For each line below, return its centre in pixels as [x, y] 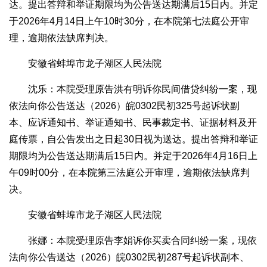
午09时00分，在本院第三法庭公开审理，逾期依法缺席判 [129, 173]
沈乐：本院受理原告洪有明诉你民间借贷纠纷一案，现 [142, 89]
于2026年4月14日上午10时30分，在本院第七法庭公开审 [129, 21]
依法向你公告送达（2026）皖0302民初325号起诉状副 [124, 106]
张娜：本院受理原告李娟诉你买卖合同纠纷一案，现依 [142, 241]
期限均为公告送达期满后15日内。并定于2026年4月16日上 [133, 156]
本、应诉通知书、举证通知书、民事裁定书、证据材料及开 [133, 123]
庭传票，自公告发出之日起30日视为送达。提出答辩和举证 [133, 139]
